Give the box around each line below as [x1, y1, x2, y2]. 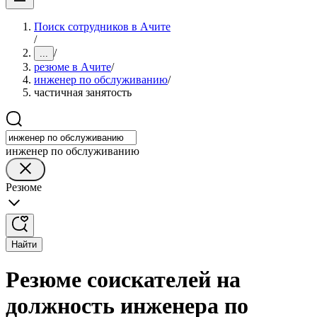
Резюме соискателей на [6, 267, 241, 293]
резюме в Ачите [34, 61, 111, 73]
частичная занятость [34, 86, 132, 98]
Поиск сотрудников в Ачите [34, 21, 171, 33]
